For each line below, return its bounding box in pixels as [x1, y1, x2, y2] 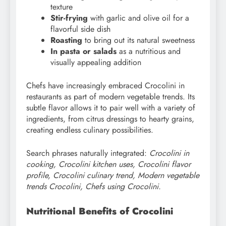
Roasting [50, 34, 82, 46]
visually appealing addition [50, 56, 141, 68]
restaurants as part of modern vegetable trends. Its [26, 90, 195, 102]
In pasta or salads [50, 45, 117, 57]
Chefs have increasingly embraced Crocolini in [26, 79, 185, 91]
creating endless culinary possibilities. [26, 124, 153, 136]
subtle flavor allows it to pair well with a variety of [26, 101, 195, 114]
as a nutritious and [117, 45, 181, 57]
